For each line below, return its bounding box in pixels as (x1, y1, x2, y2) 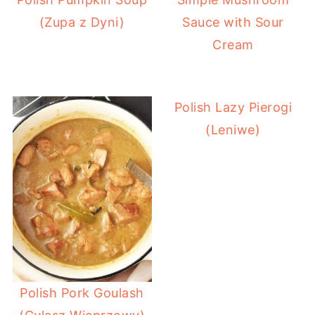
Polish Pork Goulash (20, 285, 144, 300)
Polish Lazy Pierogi (174, 100, 292, 115)
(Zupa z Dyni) (39, 15, 125, 30)
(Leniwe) (205, 122, 261, 138)
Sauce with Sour (182, 15, 284, 30)
